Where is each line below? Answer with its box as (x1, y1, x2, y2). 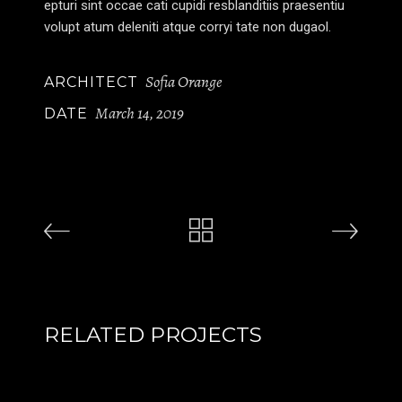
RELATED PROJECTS (44, 321, 262, 347)
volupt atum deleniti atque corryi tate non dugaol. (44, 18, 331, 35)
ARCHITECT (44, 73, 138, 91)
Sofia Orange (145, 70, 222, 92)
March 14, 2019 (95, 101, 184, 124)
